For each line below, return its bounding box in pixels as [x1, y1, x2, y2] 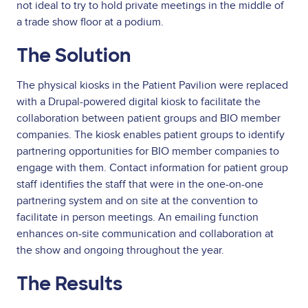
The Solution [16, 43, 131, 68]
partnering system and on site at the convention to [16, 193, 258, 208]
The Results [16, 272, 122, 296]
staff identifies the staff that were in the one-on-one [16, 177, 263, 191]
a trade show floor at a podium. [16, 14, 164, 29]
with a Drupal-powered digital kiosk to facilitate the [16, 94, 261, 109]
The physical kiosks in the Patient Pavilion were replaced [16, 78, 288, 92]
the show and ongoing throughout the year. [16, 243, 227, 257]
